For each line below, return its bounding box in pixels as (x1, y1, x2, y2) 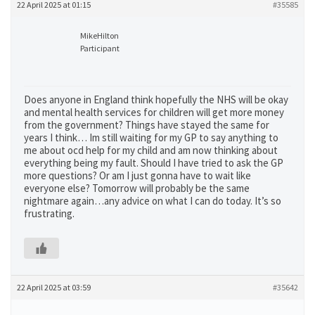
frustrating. (24, 207, 75, 220)
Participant (80, 43, 120, 53)
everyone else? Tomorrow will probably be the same (24, 181, 250, 195)
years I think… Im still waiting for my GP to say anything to (24, 131, 278, 144)
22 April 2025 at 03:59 (17, 282, 91, 292)
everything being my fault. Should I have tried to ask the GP (24, 156, 283, 169)
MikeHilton (80, 30, 119, 41)
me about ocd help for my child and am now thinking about (24, 143, 278, 157)
